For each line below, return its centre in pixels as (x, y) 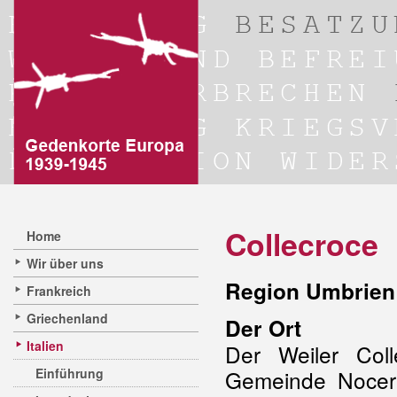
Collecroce (302, 244)
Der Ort (263, 328)
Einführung (70, 373)
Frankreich (59, 291)
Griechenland (67, 318)
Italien (45, 346)
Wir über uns (65, 263)
